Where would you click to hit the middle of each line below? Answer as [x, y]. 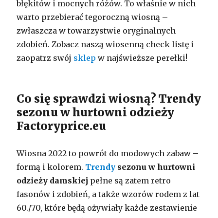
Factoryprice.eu [62, 126]
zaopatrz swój [45, 58]
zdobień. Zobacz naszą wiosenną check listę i [105, 44]
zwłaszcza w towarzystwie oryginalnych [96, 30]
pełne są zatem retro [130, 180]
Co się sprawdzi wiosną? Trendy [109, 98]
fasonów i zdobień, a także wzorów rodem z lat [108, 194]
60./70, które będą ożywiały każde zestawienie [107, 208]
